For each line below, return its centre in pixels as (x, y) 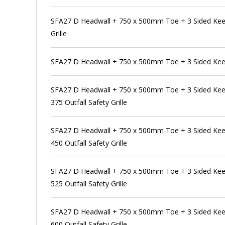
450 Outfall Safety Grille (89, 143)
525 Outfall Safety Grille (89, 183)
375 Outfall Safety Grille (89, 102)
